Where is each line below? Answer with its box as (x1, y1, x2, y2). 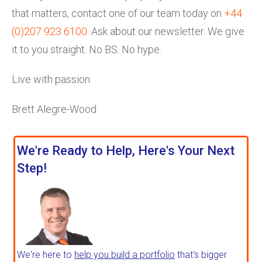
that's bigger (175, 249, 227, 261)
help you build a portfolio (74, 249, 175, 261)
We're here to (17, 249, 74, 261)
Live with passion (12, 73, 90, 85)
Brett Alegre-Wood (12, 102, 96, 115)
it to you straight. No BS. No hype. (12, 43, 161, 56)
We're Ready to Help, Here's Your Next (17, 143, 235, 158)
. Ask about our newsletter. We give (87, 25, 244, 37)
